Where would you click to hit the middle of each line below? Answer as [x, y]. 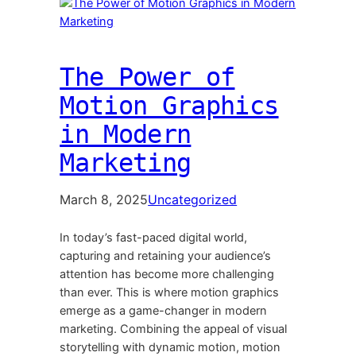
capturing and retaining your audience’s [166, 256]
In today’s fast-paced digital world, [154, 238]
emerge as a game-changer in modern [164, 311]
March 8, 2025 [104, 200]
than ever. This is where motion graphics [170, 293]
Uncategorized [193, 200]
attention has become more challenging [167, 275]
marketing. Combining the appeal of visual [174, 329]
